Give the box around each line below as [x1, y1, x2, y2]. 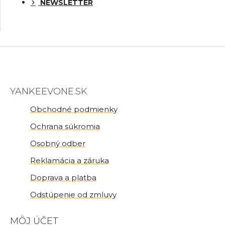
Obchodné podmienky [30, 104, 118, 114]
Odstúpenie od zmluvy [30, 190, 117, 199]
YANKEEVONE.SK [10, 86, 87, 97]
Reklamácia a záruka [30, 156, 109, 165]
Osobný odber [30, 139, 85, 148]
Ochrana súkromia [30, 122, 100, 131]
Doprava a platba [30, 173, 96, 182]
